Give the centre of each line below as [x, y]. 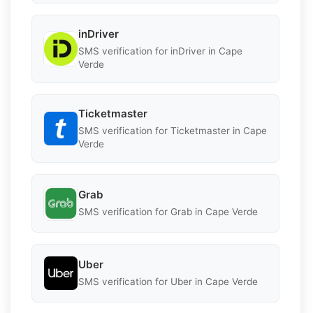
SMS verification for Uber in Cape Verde [168, 282]
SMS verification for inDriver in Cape [160, 51]
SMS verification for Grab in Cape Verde [168, 212]
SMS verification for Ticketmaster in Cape [173, 130]
